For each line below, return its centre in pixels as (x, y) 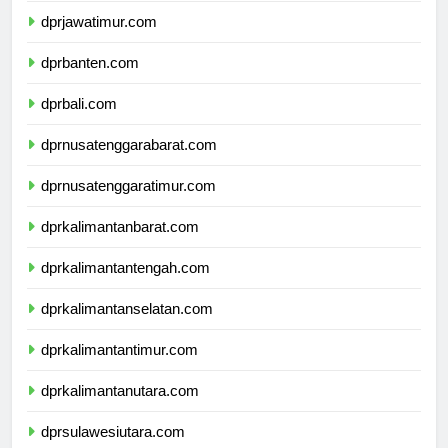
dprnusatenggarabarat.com (129, 162)
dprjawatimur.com (99, 39)
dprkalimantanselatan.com (127, 326)
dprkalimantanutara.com (120, 408)
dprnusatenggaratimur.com (128, 203)
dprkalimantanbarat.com (120, 244)
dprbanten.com (90, 80)
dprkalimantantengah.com (125, 285)
